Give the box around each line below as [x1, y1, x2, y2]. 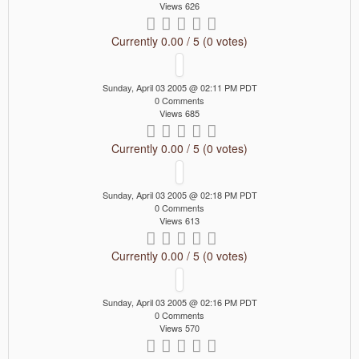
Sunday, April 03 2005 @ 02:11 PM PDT [102, 81, 257, 95]
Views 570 [159, 321, 200, 335]
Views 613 [159, 214, 200, 228]
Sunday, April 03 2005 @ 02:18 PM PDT [102, 188, 257, 202]
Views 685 [159, 107, 200, 120]
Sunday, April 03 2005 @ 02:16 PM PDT [102, 296, 257, 309]
